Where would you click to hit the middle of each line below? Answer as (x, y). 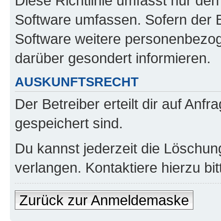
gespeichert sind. (69, 123)
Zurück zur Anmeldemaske (104, 200)
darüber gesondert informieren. (113, 58)
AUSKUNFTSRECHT (77, 82)
